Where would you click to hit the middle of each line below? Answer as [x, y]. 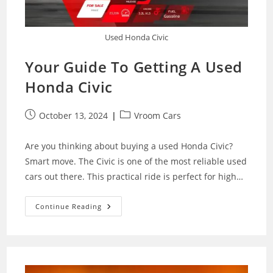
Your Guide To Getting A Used [134, 67]
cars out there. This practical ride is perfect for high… [134, 177]
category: [138, 128]
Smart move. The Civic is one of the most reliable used [136, 161]
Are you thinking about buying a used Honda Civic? [129, 146]
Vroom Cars [158, 116]
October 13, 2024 [74, 116]
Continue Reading [69, 207]
